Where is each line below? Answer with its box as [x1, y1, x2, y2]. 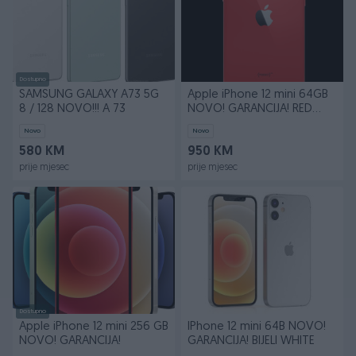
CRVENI [188, 118, 226, 130]
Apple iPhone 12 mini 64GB [188, 89, 328, 101]
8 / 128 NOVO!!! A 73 [19, 103, 126, 115]
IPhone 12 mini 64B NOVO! [188, 321, 326, 333]
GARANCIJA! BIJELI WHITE [188, 335, 315, 347]
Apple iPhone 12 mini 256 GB [19, 321, 168, 333]
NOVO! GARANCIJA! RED [188, 103, 312, 115]
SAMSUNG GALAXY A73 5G [19, 89, 159, 101]
